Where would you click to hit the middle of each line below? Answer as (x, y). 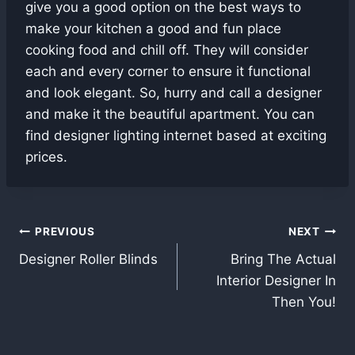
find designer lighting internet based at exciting (176, 135)
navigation (75, 270)
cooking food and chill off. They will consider (167, 50)
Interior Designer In (276, 280)
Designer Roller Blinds (88, 259)
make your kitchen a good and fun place (153, 28)
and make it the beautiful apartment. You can (170, 114)
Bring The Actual (283, 259)
